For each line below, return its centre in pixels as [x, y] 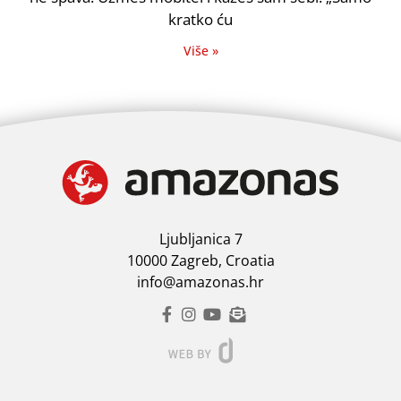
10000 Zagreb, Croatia [200, 261]
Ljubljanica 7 [200, 239]
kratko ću [200, 19]
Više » [200, 51]
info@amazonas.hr [200, 282]
